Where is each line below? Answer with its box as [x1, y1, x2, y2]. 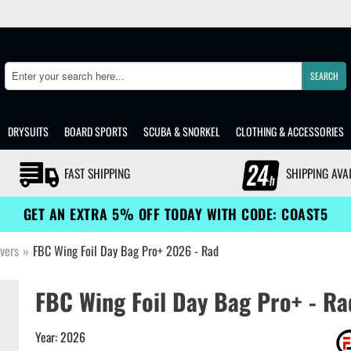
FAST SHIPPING [61, 164, 130, 183]
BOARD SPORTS [63, 123, 128, 139]
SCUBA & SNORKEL [143, 123, 220, 139]
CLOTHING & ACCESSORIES [235, 123, 344, 139]
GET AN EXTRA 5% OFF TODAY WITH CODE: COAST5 [23, 204, 328, 224]
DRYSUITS [7, 123, 49, 139]
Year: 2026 [35, 327, 85, 346]
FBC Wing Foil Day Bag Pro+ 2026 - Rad [33, 241, 219, 260]
